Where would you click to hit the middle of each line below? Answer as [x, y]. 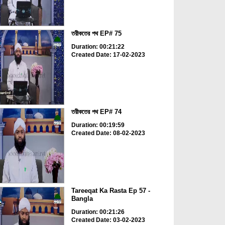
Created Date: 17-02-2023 [108, 54]
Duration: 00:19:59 [98, 125]
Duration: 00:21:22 [98, 46]
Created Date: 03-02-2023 [108, 220]
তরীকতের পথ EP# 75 [96, 33]
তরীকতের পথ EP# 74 [96, 112]
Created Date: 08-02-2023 [108, 133]
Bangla [82, 198]
